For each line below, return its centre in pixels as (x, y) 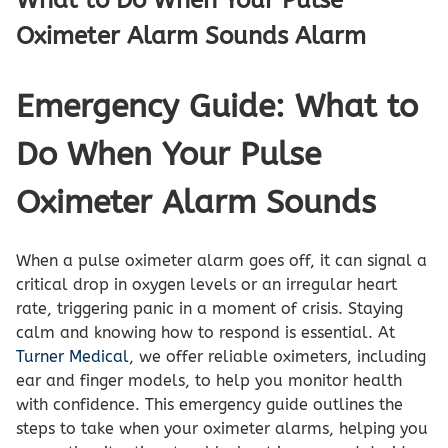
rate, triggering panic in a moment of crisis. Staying (209, 308)
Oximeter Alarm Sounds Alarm (191, 35)
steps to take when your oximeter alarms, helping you (222, 428)
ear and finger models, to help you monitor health (209, 380)
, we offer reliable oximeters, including (277, 356)
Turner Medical (72, 356)
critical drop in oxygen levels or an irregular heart (206, 284)
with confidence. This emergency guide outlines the (209, 404)
